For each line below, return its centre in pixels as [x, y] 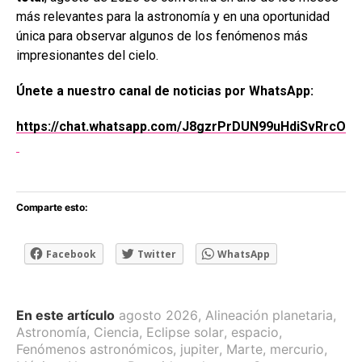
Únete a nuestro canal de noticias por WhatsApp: [165, 90]
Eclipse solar [185, 332]
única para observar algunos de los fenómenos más [162, 36]
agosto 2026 [158, 315]
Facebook [71, 254]
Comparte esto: [52, 207]
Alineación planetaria [269, 315]
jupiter [200, 349]
